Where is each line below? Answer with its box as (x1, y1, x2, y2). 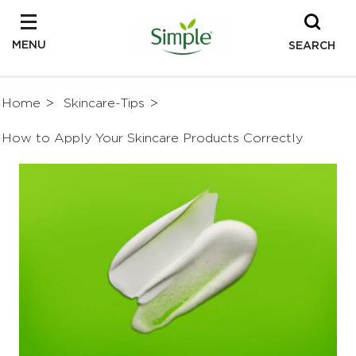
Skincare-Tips (64, 96, 145, 110)
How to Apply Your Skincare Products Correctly (2, 131, 303, 145)
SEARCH (288, 38, 335, 51)
